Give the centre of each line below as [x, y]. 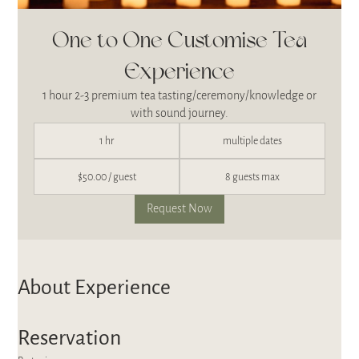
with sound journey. [179, 113]
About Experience [95, 287]
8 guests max [252, 176]
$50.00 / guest [107, 176]
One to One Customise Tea [179, 40]
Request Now [179, 208]
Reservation [70, 337]
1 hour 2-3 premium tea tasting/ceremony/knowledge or [179, 95]
